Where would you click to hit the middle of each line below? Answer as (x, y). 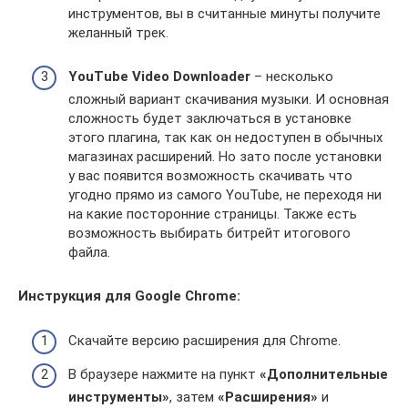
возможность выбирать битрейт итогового (209, 233)
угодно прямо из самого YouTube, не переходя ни (225, 195)
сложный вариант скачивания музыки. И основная (229, 99)
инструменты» (119, 397)
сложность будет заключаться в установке (210, 118)
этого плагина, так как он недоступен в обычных (225, 138)
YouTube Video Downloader (159, 76)
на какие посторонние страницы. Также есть (213, 214)
